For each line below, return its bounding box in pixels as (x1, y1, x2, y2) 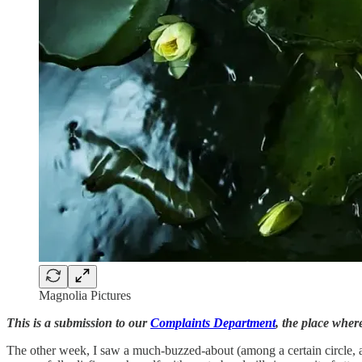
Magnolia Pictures (39, 288, 131, 302)
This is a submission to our (6, 315, 150, 330)
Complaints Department (150, 315, 276, 330)
